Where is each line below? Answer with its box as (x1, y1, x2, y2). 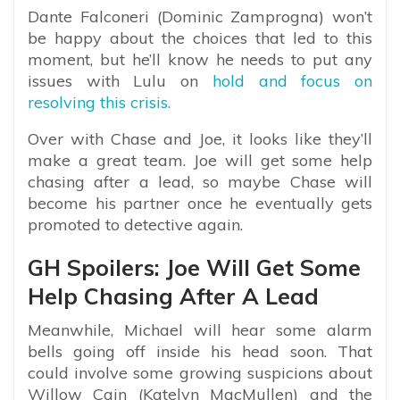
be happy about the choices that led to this (28, 28, 372, 49)
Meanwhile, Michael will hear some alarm (28, 320, 372, 341)
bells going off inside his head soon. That (28, 341, 372, 362)
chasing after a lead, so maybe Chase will (28, 171, 372, 193)
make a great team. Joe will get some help (28, 150, 372, 171)
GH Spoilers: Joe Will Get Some (28, 254, 361, 282)
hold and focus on (212, 71, 373, 92)
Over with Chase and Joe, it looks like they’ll (28, 129, 372, 150)
